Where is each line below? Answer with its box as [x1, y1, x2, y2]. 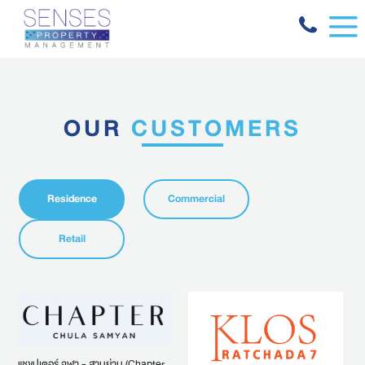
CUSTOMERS [130, 109, 301, 148]
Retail [58, 230, 86, 248]
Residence [46, 190, 97, 208]
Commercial [168, 190, 226, 208]
